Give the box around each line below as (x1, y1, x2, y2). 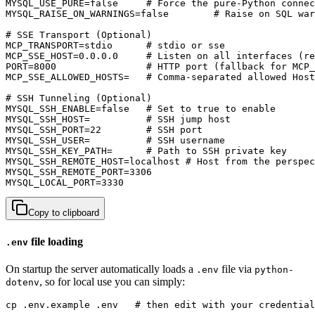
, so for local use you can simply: (39, 275, 185, 288)
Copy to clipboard (28, 207, 99, 219)
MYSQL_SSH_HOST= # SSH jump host (6, 114, 231, 125)
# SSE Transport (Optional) (6, 30, 152, 41)
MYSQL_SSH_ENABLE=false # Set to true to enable (6, 103, 276, 115)
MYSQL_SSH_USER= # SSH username (6, 135, 225, 146)
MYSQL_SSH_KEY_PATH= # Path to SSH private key (6, 146, 287, 157)
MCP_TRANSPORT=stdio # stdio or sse (6, 40, 225, 51)
